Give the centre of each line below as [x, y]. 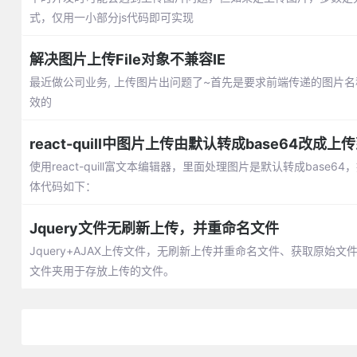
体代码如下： [63, 186]
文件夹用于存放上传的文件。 [102, 271]
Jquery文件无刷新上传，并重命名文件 [154, 228]
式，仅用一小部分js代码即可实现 [111, 17]
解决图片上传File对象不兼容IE [127, 59]
